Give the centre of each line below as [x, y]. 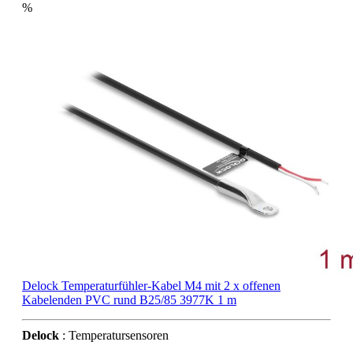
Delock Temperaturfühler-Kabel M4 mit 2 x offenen [151, 286]
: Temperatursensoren [114, 336]
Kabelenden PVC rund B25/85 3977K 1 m [129, 300]
